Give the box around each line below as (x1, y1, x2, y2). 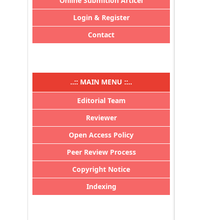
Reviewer (85, 112, 117, 122)
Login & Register (73, 12, 130, 22)
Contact (88, 29, 114, 39)
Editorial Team (77, 95, 126, 105)
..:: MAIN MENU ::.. (70, 77, 132, 86)
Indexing (86, 181, 116, 191)
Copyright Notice (72, 164, 130, 174)
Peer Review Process (66, 147, 136, 157)
